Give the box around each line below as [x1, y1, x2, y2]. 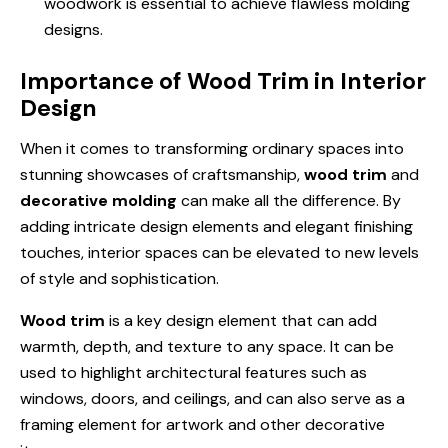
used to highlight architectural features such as [20, 361, 367, 383]
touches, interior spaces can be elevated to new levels [20, 241, 419, 263]
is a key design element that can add [105, 309, 377, 331]
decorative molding [20, 189, 177, 211]
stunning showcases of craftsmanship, [20, 163, 304, 185]
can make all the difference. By [177, 189, 401, 211]
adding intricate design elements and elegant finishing [20, 215, 413, 237]
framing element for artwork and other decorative [20, 413, 385, 435]
